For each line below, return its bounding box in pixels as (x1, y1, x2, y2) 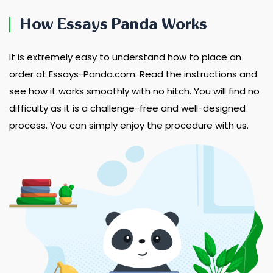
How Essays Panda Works (20, 16, 207, 32)
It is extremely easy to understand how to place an (9, 51, 241, 63)
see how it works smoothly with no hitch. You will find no (9, 85, 260, 97)
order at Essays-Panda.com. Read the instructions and (9, 68, 257, 80)
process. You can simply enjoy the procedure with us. (9, 119, 249, 132)
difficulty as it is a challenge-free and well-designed (9, 102, 246, 115)
